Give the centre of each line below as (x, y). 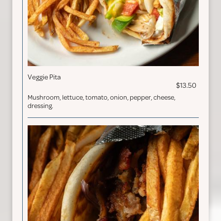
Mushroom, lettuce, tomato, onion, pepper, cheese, (102, 97)
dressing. (40, 106)
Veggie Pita (44, 77)
